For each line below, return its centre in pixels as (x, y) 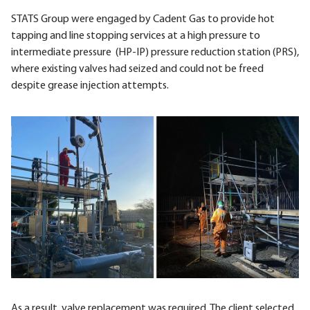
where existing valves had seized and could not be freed (137, 69)
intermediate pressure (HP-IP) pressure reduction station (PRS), (155, 52)
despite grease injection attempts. (90, 85)
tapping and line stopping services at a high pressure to (136, 36)
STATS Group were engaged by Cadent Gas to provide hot (143, 19)
